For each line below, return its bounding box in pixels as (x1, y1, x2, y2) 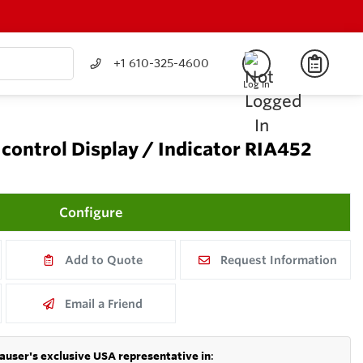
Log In (243, 79, 270, 90)
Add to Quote (64, 252, 143, 267)
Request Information (220, 252, 337, 267)
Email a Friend (64, 296, 143, 311)
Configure (58, 204, 123, 221)
